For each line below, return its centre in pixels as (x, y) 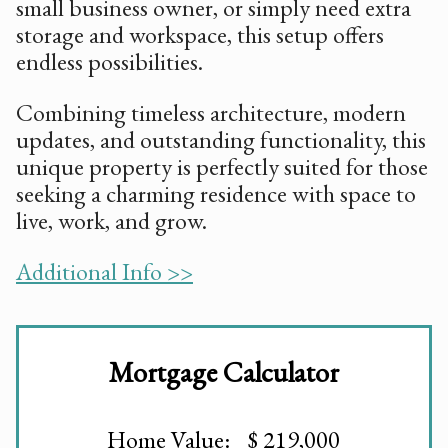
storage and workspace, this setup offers (200, 35)
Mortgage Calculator (224, 372)
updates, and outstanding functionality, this (221, 140)
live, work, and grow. (111, 221)
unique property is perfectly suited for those (222, 167)
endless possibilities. (109, 62)
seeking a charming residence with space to (216, 194)
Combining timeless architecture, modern (211, 113)
